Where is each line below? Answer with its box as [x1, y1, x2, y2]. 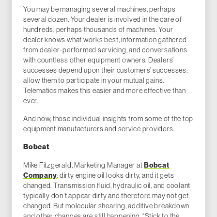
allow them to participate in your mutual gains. [23, 76, 165, 85]
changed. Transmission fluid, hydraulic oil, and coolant [23, 181, 191, 190]
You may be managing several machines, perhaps [23, 4, 176, 14]
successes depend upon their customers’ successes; [23, 65, 188, 75]
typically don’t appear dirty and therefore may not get [23, 191, 189, 201]
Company [23, 170, 57, 180]
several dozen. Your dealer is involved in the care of [23, 15, 182, 24]
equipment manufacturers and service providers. [23, 124, 176, 134]
